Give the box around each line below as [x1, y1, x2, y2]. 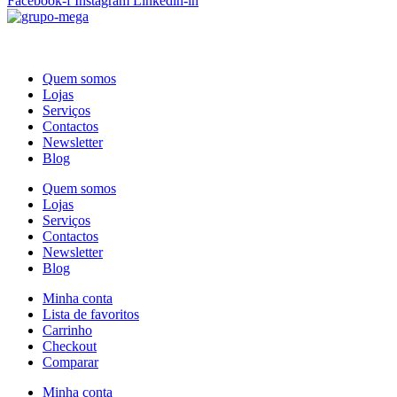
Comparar [43, 354, 98, 370]
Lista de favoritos [43, 307, 139, 323]
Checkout [43, 339, 97, 354]
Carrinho [43, 323, 92, 339]
